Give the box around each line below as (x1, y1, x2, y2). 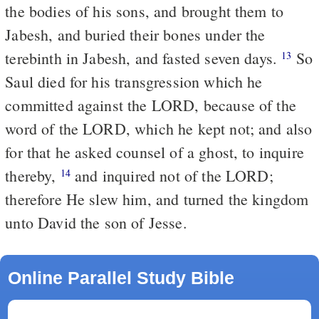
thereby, (5, 164, 61, 186)
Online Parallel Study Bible (7, 267, 234, 288)
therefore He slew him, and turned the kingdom (5, 188, 309, 209)
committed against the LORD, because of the (5, 94, 296, 115)
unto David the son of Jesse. (5, 211, 187, 233)
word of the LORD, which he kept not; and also (5, 117, 313, 139)
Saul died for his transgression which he (5, 70, 263, 92)
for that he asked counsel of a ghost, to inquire (5, 141, 304, 162)
